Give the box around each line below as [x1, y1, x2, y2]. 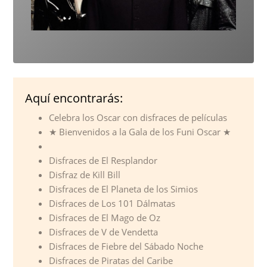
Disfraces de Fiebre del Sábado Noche [49, 240, 204, 253]
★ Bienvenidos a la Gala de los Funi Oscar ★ [49, 126, 231, 138]
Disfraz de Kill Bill [49, 169, 121, 181]
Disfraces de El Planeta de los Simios [49, 183, 198, 195]
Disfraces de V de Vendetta [49, 226, 159, 238]
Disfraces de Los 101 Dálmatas [49, 197, 176, 210]
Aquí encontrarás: [25, 90, 123, 107]
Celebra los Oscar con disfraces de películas [49, 111, 228, 124]
